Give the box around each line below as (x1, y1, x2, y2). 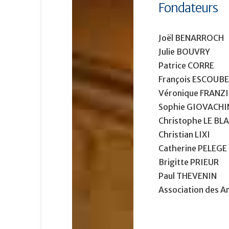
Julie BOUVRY (158, 46, 210, 57)
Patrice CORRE (158, 60, 214, 71)
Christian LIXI (158, 129, 210, 140)
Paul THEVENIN (158, 170, 217, 181)
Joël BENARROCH (158, 32, 224, 43)
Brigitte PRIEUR (158, 156, 219, 167)
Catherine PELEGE (158, 143, 227, 153)
